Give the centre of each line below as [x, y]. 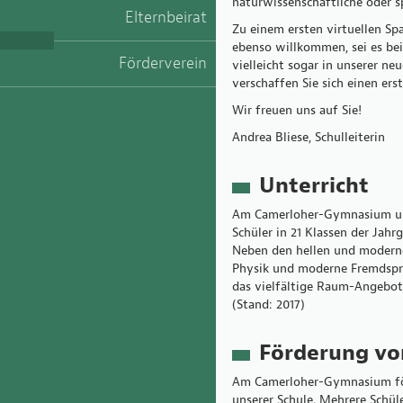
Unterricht [314, 185]
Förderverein [163, 63]
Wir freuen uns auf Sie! [297, 110]
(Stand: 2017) [269, 304]
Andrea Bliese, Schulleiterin [309, 137]
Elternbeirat [166, 18]
